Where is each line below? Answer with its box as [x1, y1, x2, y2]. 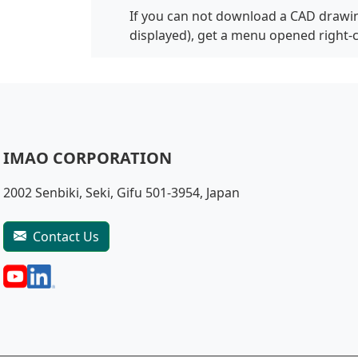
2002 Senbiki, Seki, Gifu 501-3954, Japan [3, 183, 240, 201]
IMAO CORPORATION [3, 146, 172, 169]
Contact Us [33, 227, 99, 245]
